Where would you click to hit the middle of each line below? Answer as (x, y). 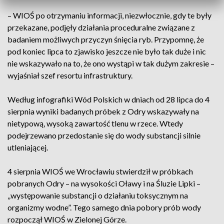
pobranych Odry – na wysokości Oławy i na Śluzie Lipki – (104, 183)
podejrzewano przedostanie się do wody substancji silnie (104, 135)
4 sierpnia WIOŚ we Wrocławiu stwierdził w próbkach (100, 171)
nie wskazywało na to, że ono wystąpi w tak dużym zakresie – (111, 63)
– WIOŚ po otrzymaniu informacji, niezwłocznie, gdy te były (109, 15)
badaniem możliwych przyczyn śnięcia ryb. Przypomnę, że (106, 39)
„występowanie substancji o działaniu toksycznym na (98, 195)
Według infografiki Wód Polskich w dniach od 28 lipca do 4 (108, 99)
